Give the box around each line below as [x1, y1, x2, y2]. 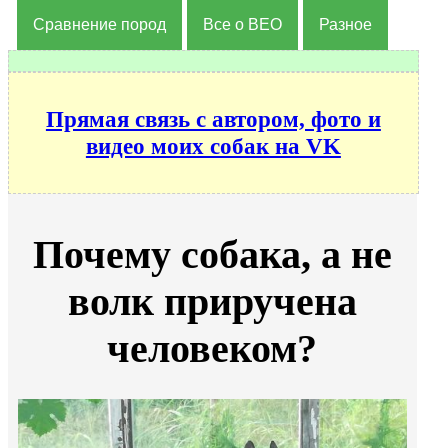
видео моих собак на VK [85, 132, 341, 159]
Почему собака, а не [32, 232, 392, 278]
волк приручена [67, 279, 357, 325]
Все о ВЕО [202, 15, 282, 33]
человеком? [107, 326, 318, 372]
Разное [318, 15, 372, 33]
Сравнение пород [32, 15, 166, 33]
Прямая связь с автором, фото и [45, 105, 381, 132]
